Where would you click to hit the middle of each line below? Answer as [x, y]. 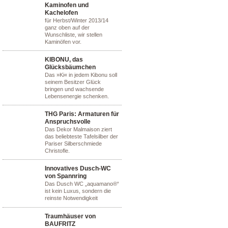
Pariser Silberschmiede [73, 144]
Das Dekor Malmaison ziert [78, 129]
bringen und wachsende [74, 89]
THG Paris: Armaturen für [82, 114]
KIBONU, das [64, 60]
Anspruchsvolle [68, 122]
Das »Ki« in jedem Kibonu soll [81, 75]
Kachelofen [61, 13]
